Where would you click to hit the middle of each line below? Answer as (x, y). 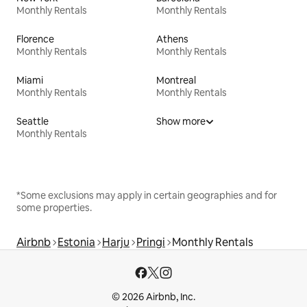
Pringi (151, 243)
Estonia (76, 243)
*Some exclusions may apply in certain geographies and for (147, 196)
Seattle (33, 122)
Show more (181, 122)
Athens (172, 39)
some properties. (54, 208)
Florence (35, 39)
